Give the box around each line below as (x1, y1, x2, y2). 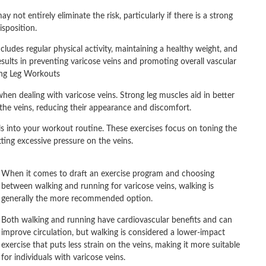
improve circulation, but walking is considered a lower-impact (1, 228, 225, 237)
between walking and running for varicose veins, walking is (1, 182, 214, 191)
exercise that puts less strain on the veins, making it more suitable (1, 240, 240, 249)
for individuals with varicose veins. (1, 253, 125, 262)
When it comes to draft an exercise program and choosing (1, 170, 214, 179)
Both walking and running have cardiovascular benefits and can (1, 216, 232, 224)
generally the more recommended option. (1, 195, 153, 204)
